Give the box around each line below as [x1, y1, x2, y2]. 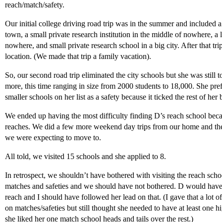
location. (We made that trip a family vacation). [5, 52, 151, 60]
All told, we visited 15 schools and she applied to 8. [5, 152, 166, 161]
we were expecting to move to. [5, 133, 101, 142]
